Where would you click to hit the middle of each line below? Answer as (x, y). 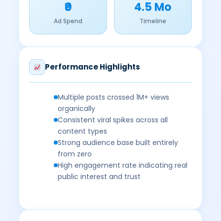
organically (77, 109)
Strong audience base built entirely (118, 143)
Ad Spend (68, 21)
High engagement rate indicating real (123, 165)
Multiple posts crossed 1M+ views (114, 97)
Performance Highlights (93, 67)
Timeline (153, 21)
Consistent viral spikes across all (113, 120)
